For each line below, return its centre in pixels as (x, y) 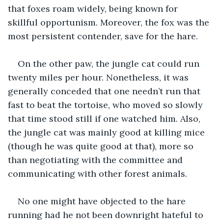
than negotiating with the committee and (96, 160)
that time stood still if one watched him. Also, (105, 118)
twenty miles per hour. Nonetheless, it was (99, 77)
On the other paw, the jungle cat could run (110, 63)
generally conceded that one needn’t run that (105, 91)
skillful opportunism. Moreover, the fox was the (110, 22)
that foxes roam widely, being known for (94, 8)
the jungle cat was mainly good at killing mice (108, 132)
